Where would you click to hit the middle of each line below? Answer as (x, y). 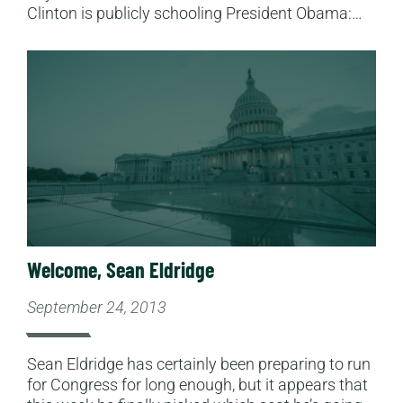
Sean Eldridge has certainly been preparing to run (199, 364)
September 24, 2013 (97, 308)
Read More (64, 60)
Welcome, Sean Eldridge (121, 270)
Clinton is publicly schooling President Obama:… (195, 13)
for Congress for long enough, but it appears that (197, 385)
